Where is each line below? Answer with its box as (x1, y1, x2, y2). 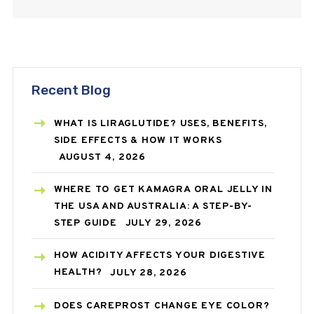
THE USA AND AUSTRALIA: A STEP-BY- (53, 200, 253, 213)
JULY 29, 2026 (125, 217, 202, 230)
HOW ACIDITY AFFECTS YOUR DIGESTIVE (53, 250, 266, 262)
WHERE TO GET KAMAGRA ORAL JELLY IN (53, 184, 273, 196)
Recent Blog (31, 82, 111, 99)
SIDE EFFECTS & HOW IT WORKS (53, 134, 222, 146)
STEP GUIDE (53, 217, 117, 230)
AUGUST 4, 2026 (58, 151, 146, 163)
